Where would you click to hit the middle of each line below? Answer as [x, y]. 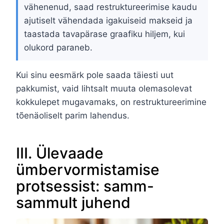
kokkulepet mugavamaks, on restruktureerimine [111, 102]
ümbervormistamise [88, 170]
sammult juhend [73, 203]
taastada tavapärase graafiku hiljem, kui [104, 34]
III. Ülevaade [60, 153]
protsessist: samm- [85, 186]
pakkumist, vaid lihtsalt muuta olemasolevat [104, 89]
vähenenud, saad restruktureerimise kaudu [110, 7]
